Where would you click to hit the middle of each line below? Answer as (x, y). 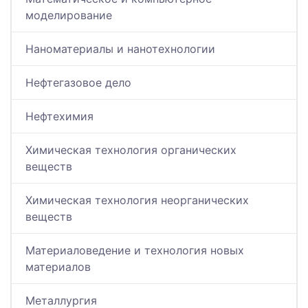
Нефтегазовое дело (78, 83)
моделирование (69, 15)
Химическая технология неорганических (137, 200)
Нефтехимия (59, 117)
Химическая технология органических (131, 150)
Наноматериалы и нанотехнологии (120, 49)
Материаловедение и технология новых (135, 251)
